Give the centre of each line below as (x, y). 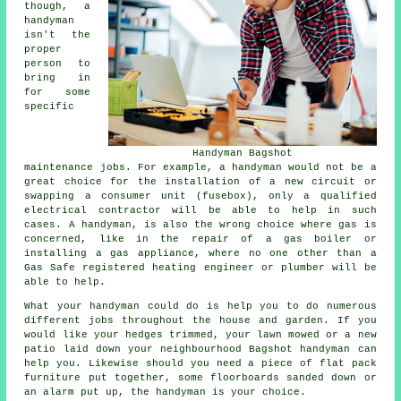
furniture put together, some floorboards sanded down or (200, 378)
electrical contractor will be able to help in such (200, 211)
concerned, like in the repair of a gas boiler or (200, 239)
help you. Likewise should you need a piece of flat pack (200, 364)
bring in (57, 78)
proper (43, 50)
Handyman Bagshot (242, 154)
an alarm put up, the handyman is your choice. (166, 392)
